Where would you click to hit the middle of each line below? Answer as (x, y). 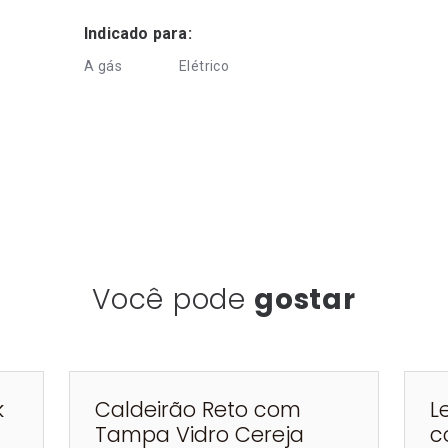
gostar (305, 299)
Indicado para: (138, 33)
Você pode (173, 299)
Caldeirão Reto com (198, 409)
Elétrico (204, 66)
